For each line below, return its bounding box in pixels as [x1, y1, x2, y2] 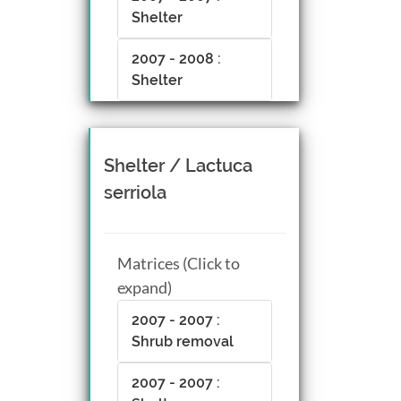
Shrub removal [132, 332, 234, 350]
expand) [117, 277, 172, 297]
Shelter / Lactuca [104, 154, 252, 176]
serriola [104, 181, 166, 203]
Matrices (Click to [117, 252, 240, 273]
